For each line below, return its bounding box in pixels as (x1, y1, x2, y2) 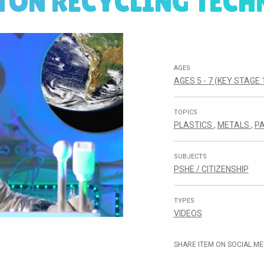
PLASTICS (173, 120, 214, 130)
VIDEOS (173, 209, 202, 218)
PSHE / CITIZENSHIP (173, 164, 249, 174)
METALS (217, 120, 251, 130)
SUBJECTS (173, 153, 207, 160)
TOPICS (173, 108, 197, 116)
